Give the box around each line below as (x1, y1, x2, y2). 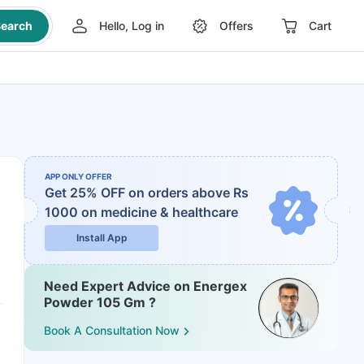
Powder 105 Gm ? (44, 294, 156, 310)
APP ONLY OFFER (45, 171, 112, 181)
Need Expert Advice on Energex (44, 278, 247, 294)
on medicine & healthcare (81, 204, 238, 220)
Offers (219, 19, 253, 32)
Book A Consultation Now (44, 323, 180, 338)
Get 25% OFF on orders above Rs (45, 184, 249, 201)
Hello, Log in (98, 19, 164, 32)
